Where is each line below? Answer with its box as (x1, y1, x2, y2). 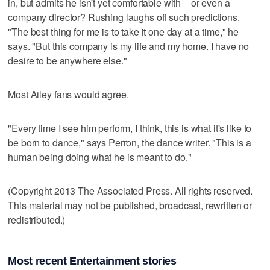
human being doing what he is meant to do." (8, 149, 192, 164)
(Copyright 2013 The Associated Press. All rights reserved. (8, 183, 253, 198)
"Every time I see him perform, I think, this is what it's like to (8, 121, 252, 135)
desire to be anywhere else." (8, 53, 127, 67)
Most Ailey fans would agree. (8, 87, 129, 101)
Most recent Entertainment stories (8, 254, 177, 267)
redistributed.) (8, 212, 66, 227)
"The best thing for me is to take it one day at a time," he (8, 24, 239, 39)
